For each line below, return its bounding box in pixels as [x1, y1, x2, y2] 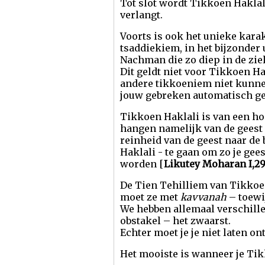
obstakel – [120, 215, 173, 227]
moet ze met [120, 191, 180, 203]
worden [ [120, 158, 164, 170]
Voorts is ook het [120, 30, 203, 42]
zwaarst [190, 215, 228, 227]
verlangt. [120, 9, 163, 21]
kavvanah [180, 191, 227, 203]
